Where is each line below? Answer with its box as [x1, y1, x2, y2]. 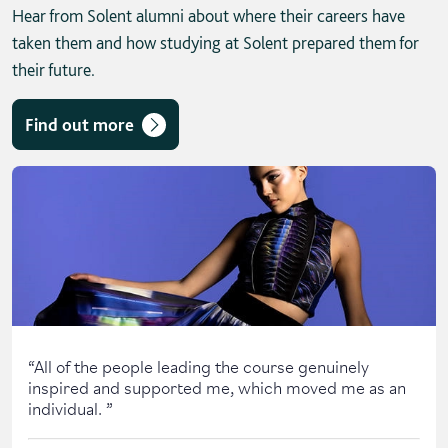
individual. [28, 394, 106, 419]
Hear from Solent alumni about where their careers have [12, 5, 405, 27]
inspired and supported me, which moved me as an [28, 373, 406, 398]
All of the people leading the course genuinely [34, 352, 369, 377]
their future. [12, 59, 95, 81]
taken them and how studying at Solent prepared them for [12, 32, 419, 54]
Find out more [25, 114, 134, 136]
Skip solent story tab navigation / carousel [12, 167, 280, 187]
